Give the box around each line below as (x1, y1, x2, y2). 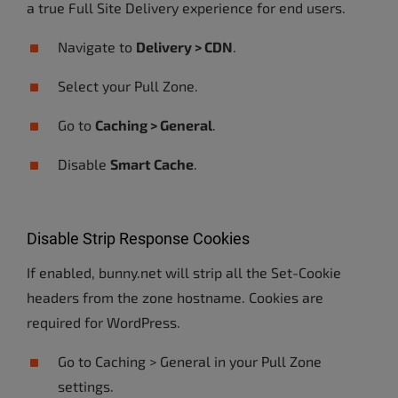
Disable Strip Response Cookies (27, 229, 250, 248)
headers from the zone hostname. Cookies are (27, 289, 323, 306)
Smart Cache (110, 155, 194, 172)
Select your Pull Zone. (58, 77, 198, 94)
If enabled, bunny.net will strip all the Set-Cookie (27, 264, 341, 281)
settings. (58, 378, 114, 394)
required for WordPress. (27, 314, 180, 330)
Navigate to (58, 38, 136, 55)
